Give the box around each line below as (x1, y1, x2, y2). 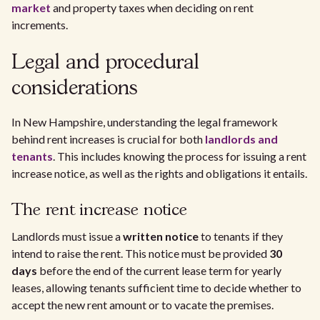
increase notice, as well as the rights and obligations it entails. (11, 166, 307, 180)
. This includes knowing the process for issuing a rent (53, 149, 306, 163)
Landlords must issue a (11, 229, 123, 243)
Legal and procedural (11, 54, 199, 73)
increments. (11, 18, 68, 31)
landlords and (205, 132, 278, 146)
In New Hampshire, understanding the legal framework (11, 115, 278, 129)
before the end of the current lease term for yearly (37, 264, 281, 277)
